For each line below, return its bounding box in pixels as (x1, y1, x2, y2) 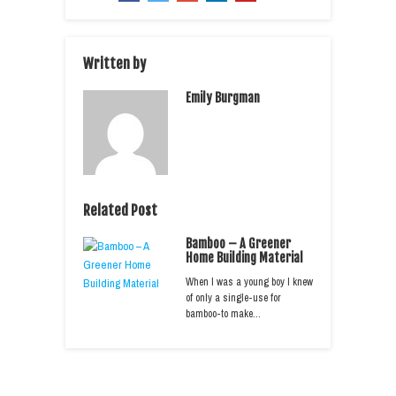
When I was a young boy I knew (186, 274, 313, 289)
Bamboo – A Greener (186, 235, 291, 251)
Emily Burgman (186, 89, 260, 105)
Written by (83, 54, 146, 72)
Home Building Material (186, 249, 303, 265)
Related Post (83, 201, 157, 219)
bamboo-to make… (186, 306, 261, 321)
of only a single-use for (186, 290, 281, 305)
